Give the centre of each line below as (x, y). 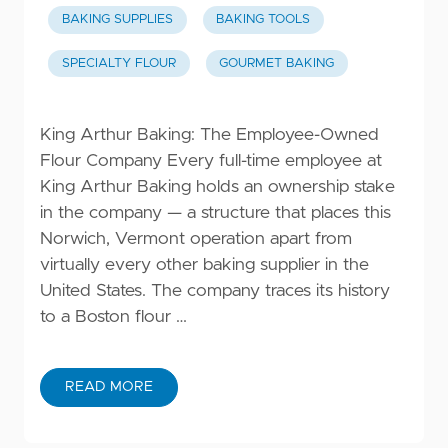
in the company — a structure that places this (215, 212)
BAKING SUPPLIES (117, 20)
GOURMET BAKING (277, 63)
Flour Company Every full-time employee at (211, 160)
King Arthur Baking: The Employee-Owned (209, 134)
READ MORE (109, 387)
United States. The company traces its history (215, 290)
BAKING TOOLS (263, 20)
